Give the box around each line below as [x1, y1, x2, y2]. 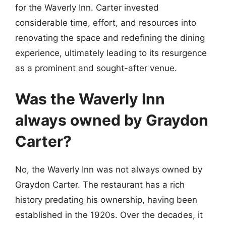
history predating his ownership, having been [15, 195, 197, 205]
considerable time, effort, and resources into [15, 17, 196, 28]
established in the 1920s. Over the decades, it [15, 210, 203, 220]
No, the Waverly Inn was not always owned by [15, 164, 202, 175]
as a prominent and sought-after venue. [15, 63, 177, 73]
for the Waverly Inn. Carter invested [15, 2, 159, 13]
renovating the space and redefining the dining [15, 32, 205, 43]
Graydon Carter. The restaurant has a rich [15, 180, 185, 190]
